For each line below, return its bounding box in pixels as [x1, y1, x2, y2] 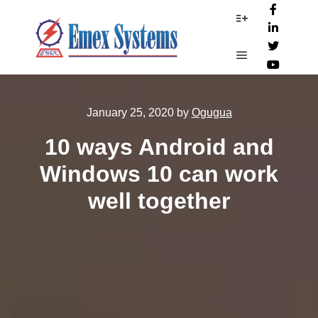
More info [241, 31, 289, 42]
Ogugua [191, 106, 232, 119]
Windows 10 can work [40, 161, 278, 187]
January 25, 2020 [86, 106, 174, 119]
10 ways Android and [44, 134, 274, 160]
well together [88, 188, 230, 214]
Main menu [241, 67, 303, 79]
